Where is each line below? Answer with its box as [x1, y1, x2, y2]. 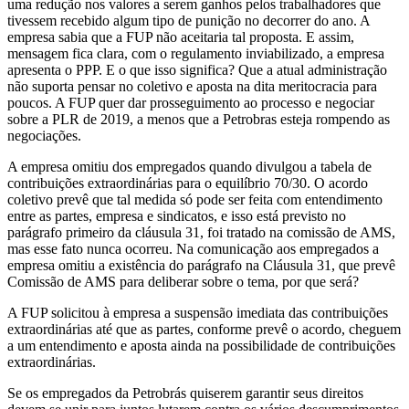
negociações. [7, 128, 81, 144]
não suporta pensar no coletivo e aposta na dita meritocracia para [7, 79, 377, 95]
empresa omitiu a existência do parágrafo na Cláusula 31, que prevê [7, 257, 395, 274]
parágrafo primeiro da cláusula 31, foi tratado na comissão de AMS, [7, 225, 395, 241]
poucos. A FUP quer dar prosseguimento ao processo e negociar [7, 95, 374, 111]
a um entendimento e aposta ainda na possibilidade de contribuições [7, 338, 395, 354]
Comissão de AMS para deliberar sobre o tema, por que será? [7, 274, 359, 290]
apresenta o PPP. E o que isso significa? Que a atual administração [7, 62, 387, 79]
